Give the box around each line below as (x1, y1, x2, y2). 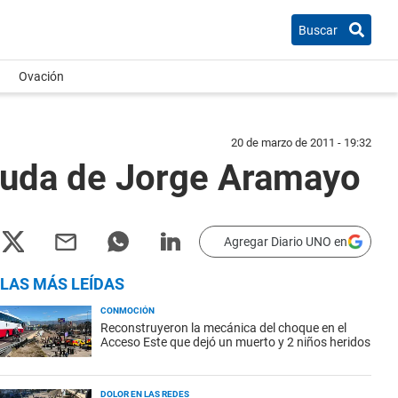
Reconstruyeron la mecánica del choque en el (100, 321, 346, 335)
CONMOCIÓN (100, 306, 155, 315)
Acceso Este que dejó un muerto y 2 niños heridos (100, 335, 370, 349)
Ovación (19, 69, 64, 84)
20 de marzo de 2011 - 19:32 (231, 136, 371, 149)
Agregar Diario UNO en (224, 235, 347, 249)
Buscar (298, 22, 338, 37)
